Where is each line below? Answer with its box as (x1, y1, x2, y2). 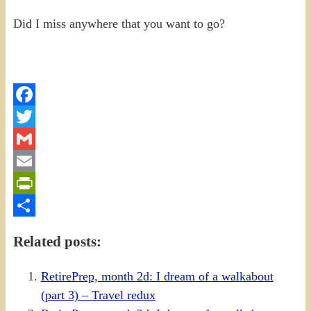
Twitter (12, 131, 49, 146)
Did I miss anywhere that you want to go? (12, 16, 225, 31)
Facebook (12, 109, 62, 124)
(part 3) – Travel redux (40, 288, 155, 303)
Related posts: (12, 233, 101, 250)
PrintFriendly (12, 198, 80, 212)
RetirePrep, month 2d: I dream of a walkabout (40, 269, 274, 284)
